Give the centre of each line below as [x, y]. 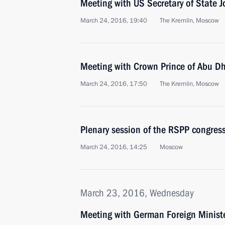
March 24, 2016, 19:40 [114, 21]
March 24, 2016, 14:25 [114, 147]
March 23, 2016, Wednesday [137, 193]
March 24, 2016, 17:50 [114, 84]
